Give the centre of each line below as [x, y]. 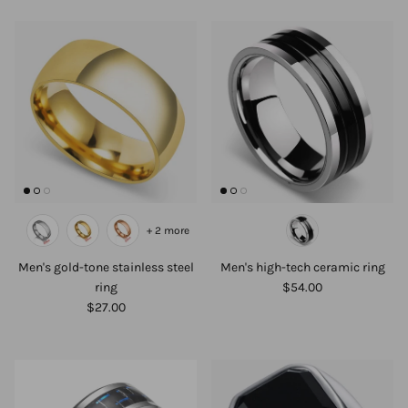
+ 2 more [168, 230]
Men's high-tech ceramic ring [302, 267]
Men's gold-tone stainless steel [106, 267]
